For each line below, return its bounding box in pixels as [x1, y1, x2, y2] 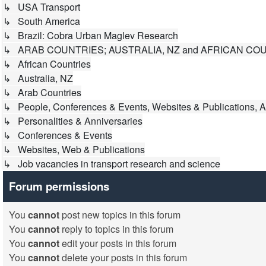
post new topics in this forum [59, 208, 180, 221]
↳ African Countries [3, 57, 91, 71]
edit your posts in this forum [59, 236, 176, 250]
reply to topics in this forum [59, 222, 173, 236]
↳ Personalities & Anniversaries [3, 114, 142, 128]
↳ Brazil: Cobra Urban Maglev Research [3, 28, 178, 42]
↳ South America [3, 14, 80, 28]
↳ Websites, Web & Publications [3, 142, 145, 156]
